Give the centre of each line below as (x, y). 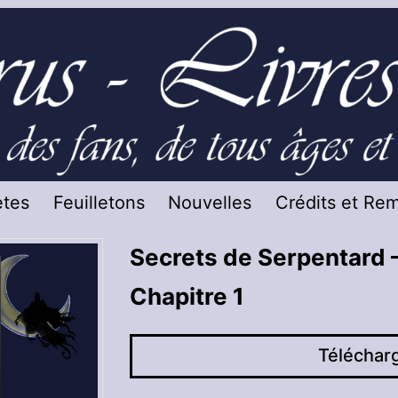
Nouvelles (210, 203)
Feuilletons (99, 203)
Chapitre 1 (187, 296)
